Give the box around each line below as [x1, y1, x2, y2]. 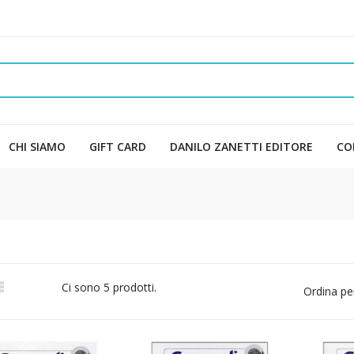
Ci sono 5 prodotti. [62, 280, 156, 295]
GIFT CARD [89, 139, 146, 154]
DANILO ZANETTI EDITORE [170, 139, 313, 154]
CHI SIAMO [9, 139, 66, 154]
